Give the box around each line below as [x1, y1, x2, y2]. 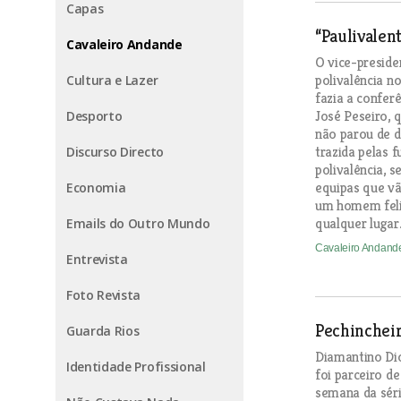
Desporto [66, 107, 123, 125]
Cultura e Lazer [66, 72, 158, 90]
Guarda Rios [66, 322, 140, 340]
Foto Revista [66, 286, 141, 304]
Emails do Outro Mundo [66, 215, 210, 233]
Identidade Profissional [66, 358, 206, 376]
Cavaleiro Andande [66, 36, 183, 54]
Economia [66, 179, 126, 197]
